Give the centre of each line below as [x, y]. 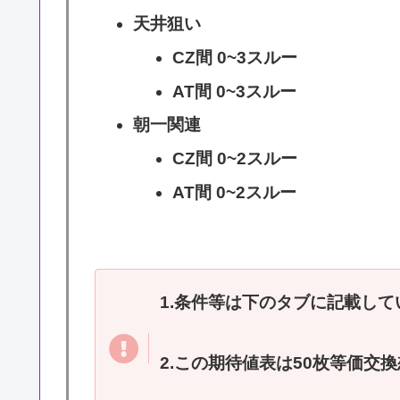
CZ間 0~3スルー [235, 57]
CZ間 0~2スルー [235, 159]
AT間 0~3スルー [235, 91]
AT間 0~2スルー [235, 193]
